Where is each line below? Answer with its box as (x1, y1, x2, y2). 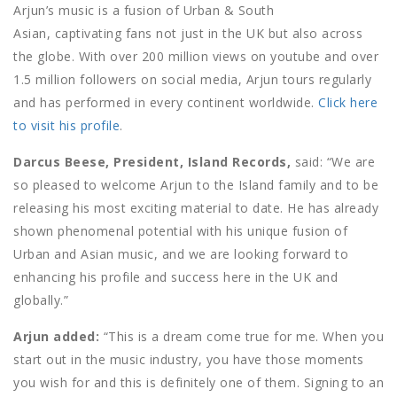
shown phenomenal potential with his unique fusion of (13, 222, 347, 239)
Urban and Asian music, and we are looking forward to (13, 245, 348, 262)
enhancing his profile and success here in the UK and (13, 268, 338, 285)
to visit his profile (13, 116, 120, 134)
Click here (318, 93, 378, 111)
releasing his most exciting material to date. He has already (13, 198, 378, 216)
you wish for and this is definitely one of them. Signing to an (13, 373, 384, 391)
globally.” (13, 291, 68, 308)
